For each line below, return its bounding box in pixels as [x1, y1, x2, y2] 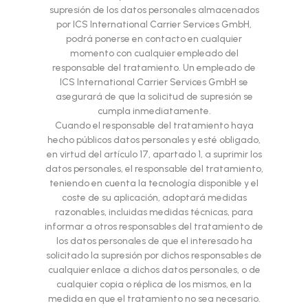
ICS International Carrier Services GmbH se [60, 76, 248, 88]
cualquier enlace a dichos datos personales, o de [47, 264, 261, 276]
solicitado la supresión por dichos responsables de [46, 250, 262, 261]
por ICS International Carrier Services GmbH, [56, 19, 252, 30]
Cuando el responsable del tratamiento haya [54, 120, 254, 131]
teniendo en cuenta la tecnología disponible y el [49, 177, 258, 189]
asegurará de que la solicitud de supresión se [55, 91, 253, 102]
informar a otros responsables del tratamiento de [45, 221, 263, 232]
